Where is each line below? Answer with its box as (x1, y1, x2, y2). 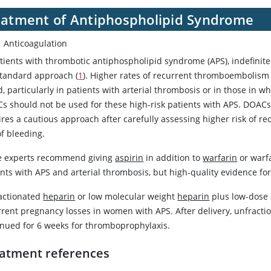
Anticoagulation (4, 38, 68, 50)
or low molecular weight (75, 191, 178, 203)
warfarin (203, 152, 238, 164)
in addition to (143, 152, 203, 164)
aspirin (115, 152, 144, 164)
